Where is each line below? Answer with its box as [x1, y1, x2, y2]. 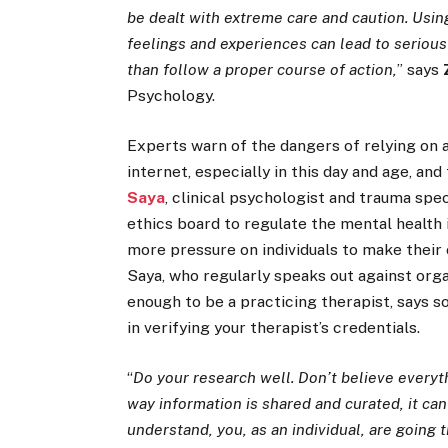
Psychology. [127, 85, 216, 105]
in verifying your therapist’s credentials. [127, 318, 421, 338]
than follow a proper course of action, [127, 59, 398, 79]
